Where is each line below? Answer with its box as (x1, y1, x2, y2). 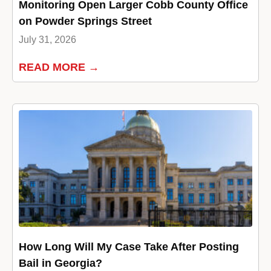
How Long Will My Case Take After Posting (19, 241, 239, 253)
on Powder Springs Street (19, 15, 152, 28)
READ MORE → (19, 61, 99, 74)
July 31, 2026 (19, 34, 76, 45)
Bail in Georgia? (19, 257, 102, 270)
